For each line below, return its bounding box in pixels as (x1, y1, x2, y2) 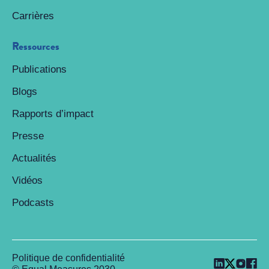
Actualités (12, 153, 56, 164)
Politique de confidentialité (12, 253, 125, 263)
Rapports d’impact (12, 108, 94, 119)
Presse (12, 130, 44, 142)
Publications (12, 64, 67, 75)
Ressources (12, 38, 59, 54)
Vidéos (12, 175, 43, 186)
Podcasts (12, 197, 54, 208)
